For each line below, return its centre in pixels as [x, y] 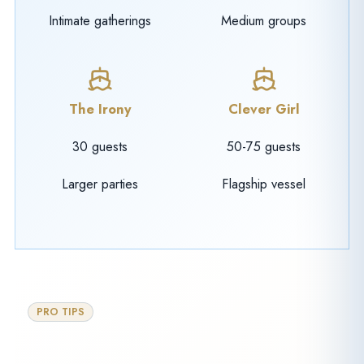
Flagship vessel [264, 184]
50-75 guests [264, 147]
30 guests [100, 147]
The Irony [100, 110]
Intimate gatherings [100, 20]
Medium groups [264, 20]
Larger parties [100, 184]
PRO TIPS [60, 312]
